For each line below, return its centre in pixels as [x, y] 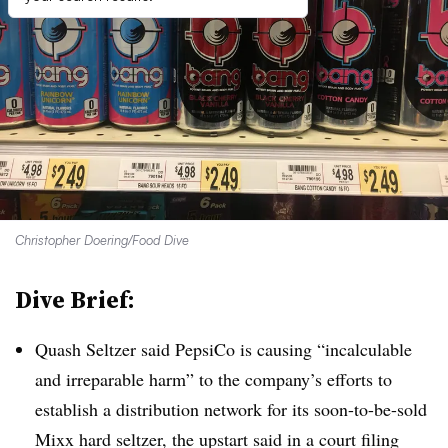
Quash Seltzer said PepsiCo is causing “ [180, 349]
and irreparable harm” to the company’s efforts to [213, 379]
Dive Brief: [75, 299]
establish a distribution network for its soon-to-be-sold [231, 409]
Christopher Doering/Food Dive [102, 240]
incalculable [368, 349]
